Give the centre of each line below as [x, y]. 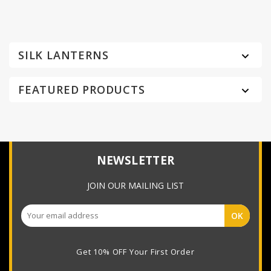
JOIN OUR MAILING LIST [135, 185]
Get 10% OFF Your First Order [135, 252]
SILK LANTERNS [64, 55]
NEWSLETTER [135, 160]
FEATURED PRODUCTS [82, 90]
